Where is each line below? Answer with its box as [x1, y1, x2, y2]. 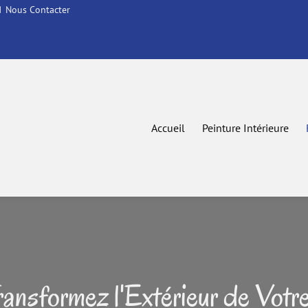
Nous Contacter [5, 3, 70, 16]
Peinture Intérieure [202, 120, 289, 135]
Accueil [151, 120, 185, 135]
